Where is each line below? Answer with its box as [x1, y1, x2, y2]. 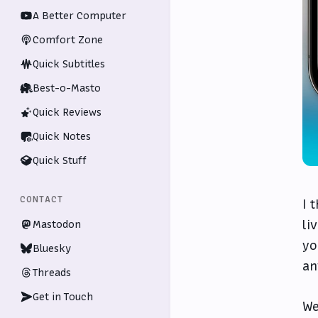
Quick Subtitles [33, 57, 105, 71]
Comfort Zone [33, 33, 103, 47]
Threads [33, 265, 71, 280]
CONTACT [20, 194, 63, 205]
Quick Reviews [33, 105, 102, 119]
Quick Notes [33, 129, 91, 143]
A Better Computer [33, 9, 126, 23]
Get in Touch [33, 290, 93, 304]
